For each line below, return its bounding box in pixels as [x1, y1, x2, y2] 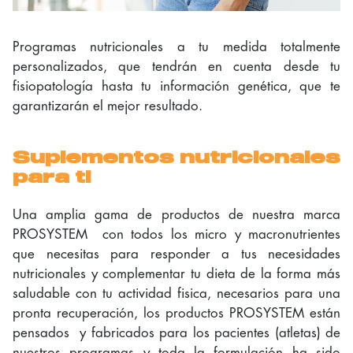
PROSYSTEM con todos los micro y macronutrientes [13, 225, 340, 243]
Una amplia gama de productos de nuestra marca [13, 205, 340, 223]
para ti [13, 169, 91, 186]
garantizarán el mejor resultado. [13, 96, 203, 114]
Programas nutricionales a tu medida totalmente [13, 37, 340, 55]
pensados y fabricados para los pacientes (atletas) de [13, 323, 340, 341]
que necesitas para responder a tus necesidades [13, 244, 340, 262]
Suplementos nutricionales [13, 150, 340, 166]
